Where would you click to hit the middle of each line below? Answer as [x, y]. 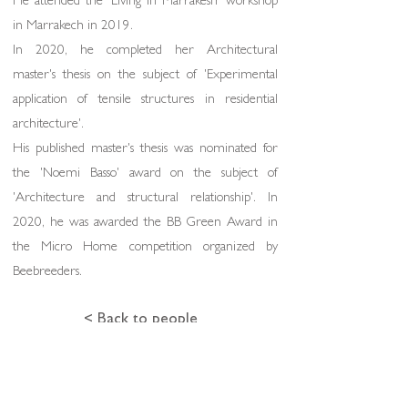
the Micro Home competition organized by [145, 248]
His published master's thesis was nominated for [145, 149]
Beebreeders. [47, 272]
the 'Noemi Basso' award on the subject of [145, 174]
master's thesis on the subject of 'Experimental [145, 76]
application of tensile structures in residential [145, 100]
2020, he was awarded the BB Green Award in [145, 223]
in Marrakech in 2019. [73, 26]
